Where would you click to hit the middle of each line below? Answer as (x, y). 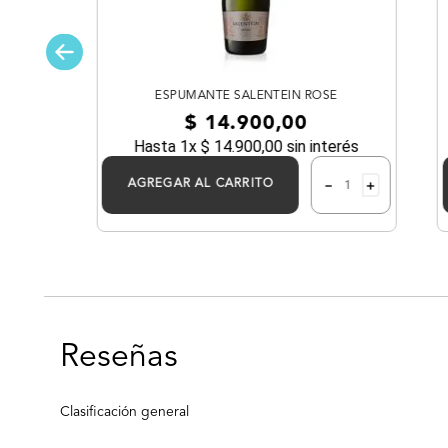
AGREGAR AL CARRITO (200, 183)
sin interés (320, 146)
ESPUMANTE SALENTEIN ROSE (246, 95)
